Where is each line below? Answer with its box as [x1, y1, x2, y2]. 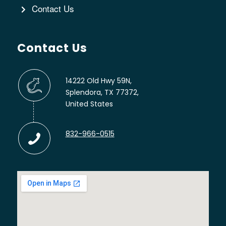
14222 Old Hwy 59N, [65, 75, 132, 86]
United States [65, 98, 113, 109]
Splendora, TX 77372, [65, 87, 139, 97]
